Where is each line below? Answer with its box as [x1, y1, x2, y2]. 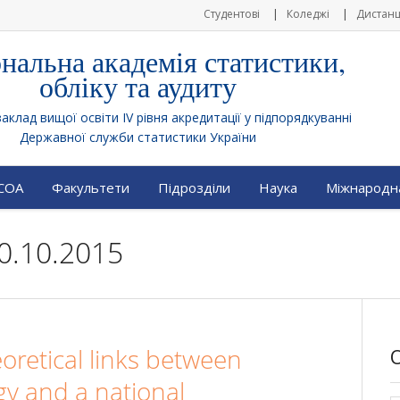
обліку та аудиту [39, 67, 237, 105]
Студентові [204, 6, 260, 21]
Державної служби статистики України [20, 129, 256, 146]
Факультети [52, 179, 129, 196]
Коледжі [287, 6, 329, 21]
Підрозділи [158, 179, 230, 196]
